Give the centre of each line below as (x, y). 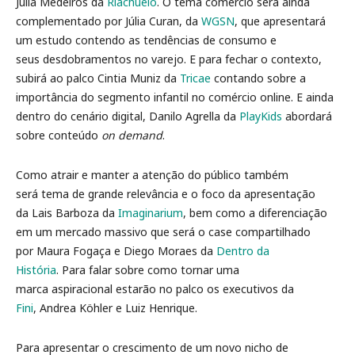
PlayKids (261, 116)
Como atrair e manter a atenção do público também (152, 174)
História (36, 269)
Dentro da (243, 250)
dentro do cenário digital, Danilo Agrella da (128, 116)
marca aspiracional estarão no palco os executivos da (155, 288)
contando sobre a (258, 78)
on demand (132, 135)
